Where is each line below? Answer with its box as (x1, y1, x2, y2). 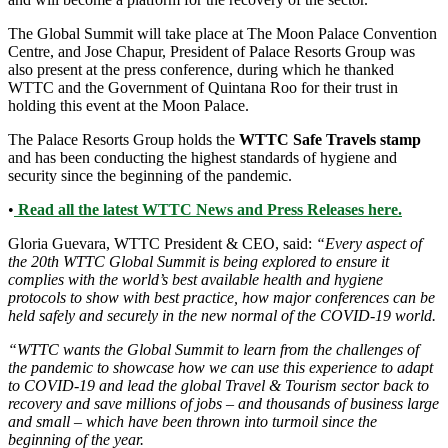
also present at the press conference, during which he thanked (8, 61, 394, 79)
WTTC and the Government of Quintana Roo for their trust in (8, 79, 398, 97)
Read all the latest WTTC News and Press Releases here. (14, 201, 402, 219)
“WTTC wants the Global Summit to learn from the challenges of (8, 341, 419, 359)
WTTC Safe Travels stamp (239, 131, 421, 149)
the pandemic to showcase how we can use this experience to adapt (8, 359, 433, 377)
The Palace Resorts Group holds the (8, 131, 239, 149)
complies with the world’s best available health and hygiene (8, 271, 383, 289)
